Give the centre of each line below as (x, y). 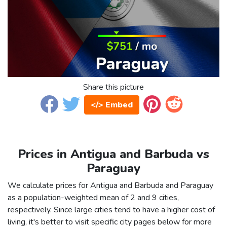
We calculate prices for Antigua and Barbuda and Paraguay (110, 186)
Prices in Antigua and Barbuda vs (113, 154)
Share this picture (113, 87)
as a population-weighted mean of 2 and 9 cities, (93, 198)
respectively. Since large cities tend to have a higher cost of (111, 210)
